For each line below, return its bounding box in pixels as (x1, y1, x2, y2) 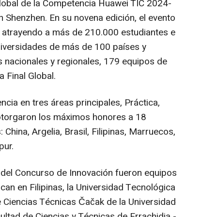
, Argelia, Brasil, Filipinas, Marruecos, (28, 125, 175, 139)
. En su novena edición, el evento (45, 11, 175, 25)
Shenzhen (6, 11, 45, 25)
